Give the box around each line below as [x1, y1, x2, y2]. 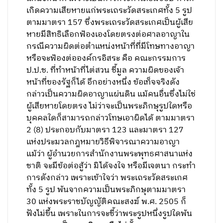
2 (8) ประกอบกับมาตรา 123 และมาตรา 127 [26, 123, 184, 137]
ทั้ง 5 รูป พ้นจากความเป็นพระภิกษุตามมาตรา [26, 183, 186, 197]
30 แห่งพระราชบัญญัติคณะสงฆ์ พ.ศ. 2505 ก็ [26, 195, 187, 209]
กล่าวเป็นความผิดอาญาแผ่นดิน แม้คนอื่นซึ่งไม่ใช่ [26, 88, 196, 101]
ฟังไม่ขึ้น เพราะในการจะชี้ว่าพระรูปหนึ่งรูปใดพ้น [26, 207, 193, 221]
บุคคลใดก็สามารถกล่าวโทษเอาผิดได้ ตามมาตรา [26, 111, 195, 125]
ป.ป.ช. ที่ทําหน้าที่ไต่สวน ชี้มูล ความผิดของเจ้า [26, 64, 185, 77]
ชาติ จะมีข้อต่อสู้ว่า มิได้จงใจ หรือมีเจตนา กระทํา [26, 159, 196, 173]
